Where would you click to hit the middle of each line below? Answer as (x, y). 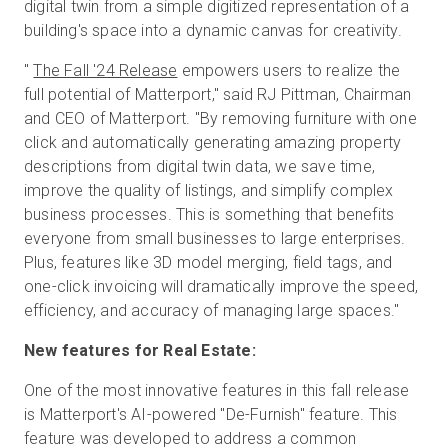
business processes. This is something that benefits (209, 215)
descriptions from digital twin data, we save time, (200, 167)
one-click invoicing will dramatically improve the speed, (221, 287)
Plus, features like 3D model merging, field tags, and (208, 263)
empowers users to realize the (289, 71)
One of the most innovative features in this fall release (217, 391)
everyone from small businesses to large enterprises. (215, 239)
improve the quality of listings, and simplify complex (209, 191)
